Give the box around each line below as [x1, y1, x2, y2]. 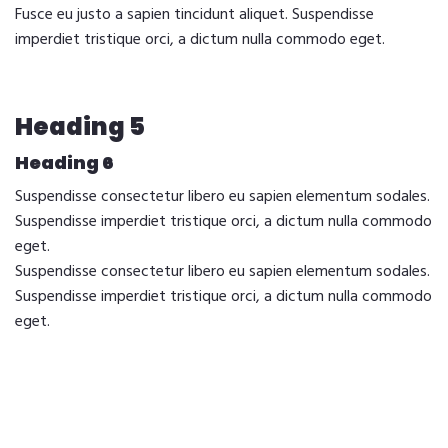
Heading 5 [15, 110, 145, 143]
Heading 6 [15, 150, 114, 175]
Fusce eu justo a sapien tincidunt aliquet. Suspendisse [15, 2, 374, 28]
